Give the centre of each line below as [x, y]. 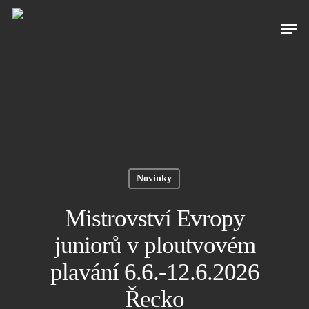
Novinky [154, 178]
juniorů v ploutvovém [154, 245]
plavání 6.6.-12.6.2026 [154, 272]
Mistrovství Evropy [154, 218]
